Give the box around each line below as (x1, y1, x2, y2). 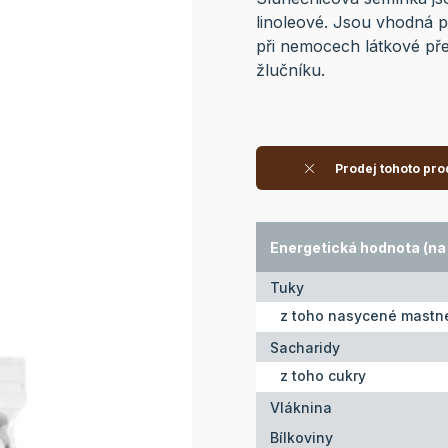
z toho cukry (280, 367, 366, 385)
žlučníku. (256, 59, 325, 80)
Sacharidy (270, 338, 340, 356)
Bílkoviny (270, 428, 333, 446)
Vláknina (270, 398, 332, 416)
